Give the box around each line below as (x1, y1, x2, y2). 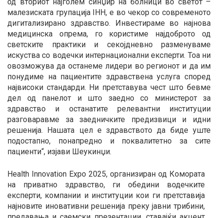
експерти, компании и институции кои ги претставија (7, 190, 205, 200)
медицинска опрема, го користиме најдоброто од (7, 29, 211, 38)
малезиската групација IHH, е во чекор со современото (7, 7, 211, 17)
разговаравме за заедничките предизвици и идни (7, 114, 211, 124)
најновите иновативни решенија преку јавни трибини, (7, 201, 205, 211)
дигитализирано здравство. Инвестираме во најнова (7, 18, 211, 28)
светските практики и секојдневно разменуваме (7, 39, 211, 49)
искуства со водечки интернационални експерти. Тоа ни (7, 50, 211, 60)
